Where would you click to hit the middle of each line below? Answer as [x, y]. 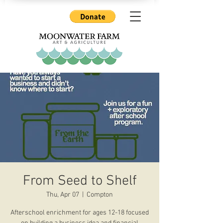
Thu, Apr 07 [63, 195]
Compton [100, 195]
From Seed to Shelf [80, 181]
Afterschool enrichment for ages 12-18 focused [80, 213]
